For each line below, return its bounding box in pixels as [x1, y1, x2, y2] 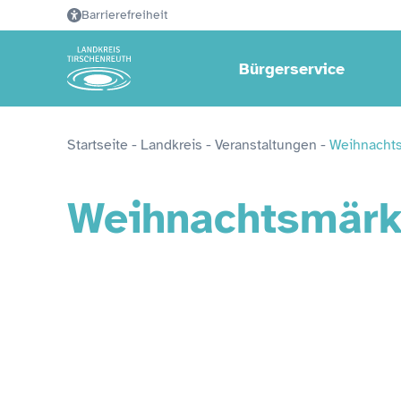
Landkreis [141, 136, 202, 154]
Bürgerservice [239, 58, 346, 79]
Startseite [67, 136, 128, 154]
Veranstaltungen [215, 136, 317, 154]
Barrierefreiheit [81, 7, 168, 22]
